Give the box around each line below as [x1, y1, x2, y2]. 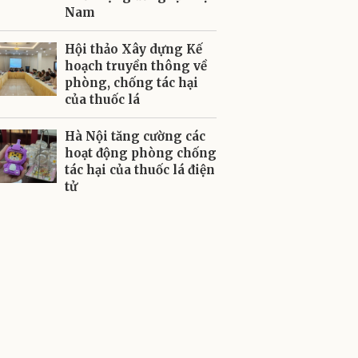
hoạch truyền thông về [65, 58, 207, 74]
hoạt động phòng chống [65, 145, 217, 161]
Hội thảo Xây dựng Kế [65, 42, 202, 57]
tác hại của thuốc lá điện [65, 162, 215, 177]
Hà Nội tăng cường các [65, 129, 205, 144]
